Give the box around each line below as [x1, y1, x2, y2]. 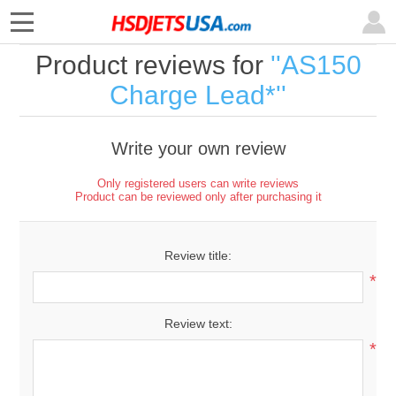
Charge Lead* [110, 80, 276, 110]
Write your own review [110, 139, 286, 158]
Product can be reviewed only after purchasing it [74, 190, 322, 203]
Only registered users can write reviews [97, 177, 299, 190]
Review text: [164, 316, 232, 331]
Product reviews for [34, 50, 270, 80]
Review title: [164, 248, 232, 263]
